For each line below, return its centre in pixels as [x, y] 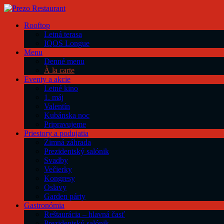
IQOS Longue [67, 43]
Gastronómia [44, 205]
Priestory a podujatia [56, 133]
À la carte [59, 70]
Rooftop [37, 25]
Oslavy [55, 187]
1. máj [54, 97]
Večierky [58, 169]
